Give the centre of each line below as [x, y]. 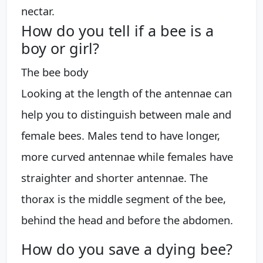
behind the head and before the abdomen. [127, 220]
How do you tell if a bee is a [117, 31]
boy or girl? [60, 48]
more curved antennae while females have [127, 157]
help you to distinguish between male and [126, 114]
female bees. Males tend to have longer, [121, 136]
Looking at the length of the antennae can [127, 93]
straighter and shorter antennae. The [114, 178]
